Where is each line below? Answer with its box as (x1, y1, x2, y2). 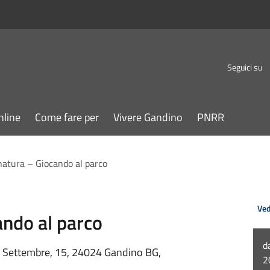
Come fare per (35, 109, 99, 125)
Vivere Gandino (113, 109, 183, 125)
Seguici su (227, 60, 262, 74)
